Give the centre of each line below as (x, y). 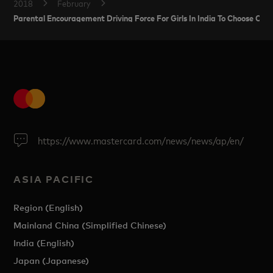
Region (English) (48, 207)
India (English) (44, 243)
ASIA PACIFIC (54, 179)
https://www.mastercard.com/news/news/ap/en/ (141, 140)
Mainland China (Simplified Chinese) (90, 225)
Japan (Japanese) (51, 261)
